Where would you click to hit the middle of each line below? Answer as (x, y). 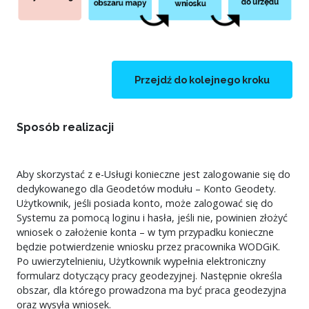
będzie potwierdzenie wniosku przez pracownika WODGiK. (148, 246)
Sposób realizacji (65, 127)
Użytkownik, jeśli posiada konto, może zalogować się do (144, 203)
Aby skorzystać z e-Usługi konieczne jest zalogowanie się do (153, 174)
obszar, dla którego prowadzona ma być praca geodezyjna (151, 290)
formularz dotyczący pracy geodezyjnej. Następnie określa (149, 275)
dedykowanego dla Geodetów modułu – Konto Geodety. (146, 188)
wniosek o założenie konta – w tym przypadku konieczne (145, 232)
